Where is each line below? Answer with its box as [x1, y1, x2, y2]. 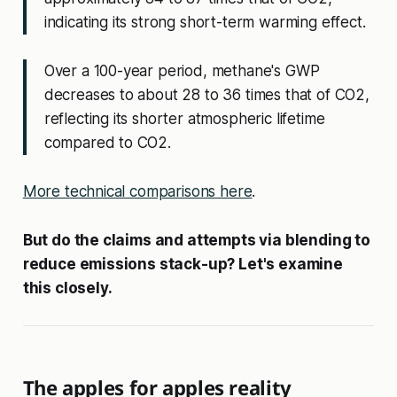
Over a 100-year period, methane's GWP [43, 62, 320, 81]
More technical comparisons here [22, 183, 253, 201]
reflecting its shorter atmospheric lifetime [43, 110, 325, 128]
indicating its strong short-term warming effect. [43, 13, 366, 32]
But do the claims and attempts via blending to [22, 231, 370, 250]
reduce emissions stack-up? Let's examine [22, 255, 343, 274]
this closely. [22, 279, 113, 298]
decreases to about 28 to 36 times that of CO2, [43, 86, 370, 105]
